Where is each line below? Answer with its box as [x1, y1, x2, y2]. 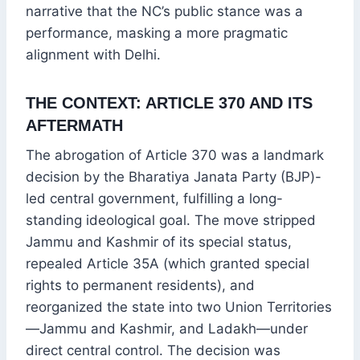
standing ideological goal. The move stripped [26, 212, 316, 229]
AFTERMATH [26, 117, 123, 135]
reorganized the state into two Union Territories [26, 299, 332, 316]
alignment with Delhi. [26, 47, 161, 63]
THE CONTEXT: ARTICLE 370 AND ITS [26, 94, 313, 112]
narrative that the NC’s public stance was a [26, 3, 303, 20]
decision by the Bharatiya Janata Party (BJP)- [26, 169, 321, 186]
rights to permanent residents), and [26, 277, 255, 294]
